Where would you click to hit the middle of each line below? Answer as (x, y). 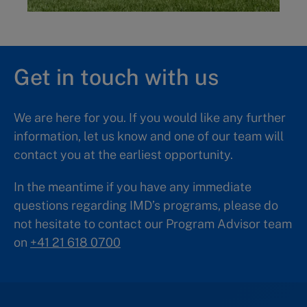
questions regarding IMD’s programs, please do (146, 206)
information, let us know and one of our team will (149, 136)
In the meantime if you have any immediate (133, 187)
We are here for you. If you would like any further (150, 118)
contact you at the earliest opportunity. (123, 155)
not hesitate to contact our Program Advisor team (153, 224)
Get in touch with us (116, 77)
